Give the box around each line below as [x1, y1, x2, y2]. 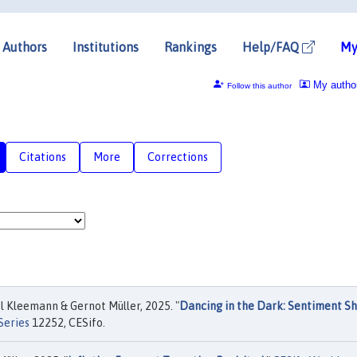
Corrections [147, 150, 208, 163]
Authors [2, 39, 47, 54]
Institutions [73, 39, 139, 54]
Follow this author [226, 80, 292, 90]
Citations [19, 150, 66, 163]
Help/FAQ [242, 39, 302, 54]
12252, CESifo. [29, 316, 105, 329]
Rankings [164, 39, 217, 54]
